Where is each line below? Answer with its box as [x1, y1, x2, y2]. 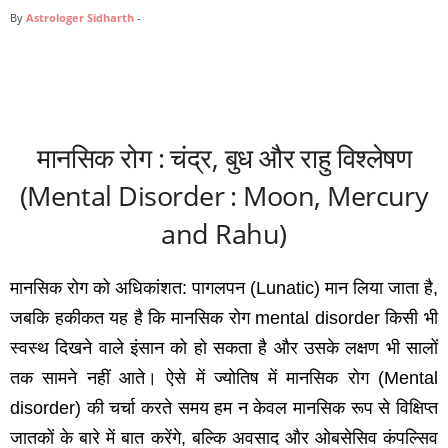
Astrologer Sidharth [26, 10, 134, 26]
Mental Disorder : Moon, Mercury [27, 177, 429, 215]
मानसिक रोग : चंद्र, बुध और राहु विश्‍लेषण [36, 139, 412, 177]
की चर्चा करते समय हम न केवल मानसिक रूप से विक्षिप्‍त [86, 398, 439, 419]
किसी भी [385, 308, 439, 329]
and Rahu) [161, 215, 287, 253]
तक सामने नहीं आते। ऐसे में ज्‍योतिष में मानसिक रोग [10, 368, 378, 389]
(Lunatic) [250, 278, 325, 299]
